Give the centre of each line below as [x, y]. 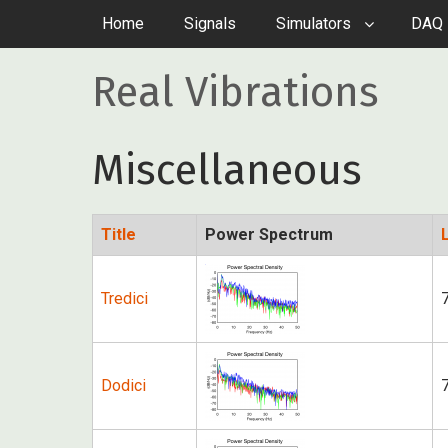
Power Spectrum [269, 234]
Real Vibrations [235, 92]
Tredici [124, 298]
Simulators [313, 23]
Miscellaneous [227, 170]
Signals [210, 23]
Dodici [123, 385]
